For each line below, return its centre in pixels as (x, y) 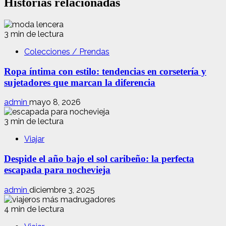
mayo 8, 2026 (55, 102)
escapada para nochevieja (57, 170)
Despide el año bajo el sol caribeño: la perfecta (99, 159)
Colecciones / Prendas (67, 51)
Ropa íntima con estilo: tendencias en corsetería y (105, 71)
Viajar (34, 139)
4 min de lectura (34, 209)
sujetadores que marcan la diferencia (80, 82)
